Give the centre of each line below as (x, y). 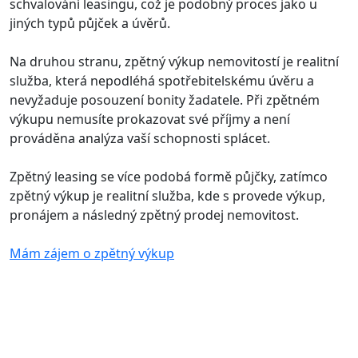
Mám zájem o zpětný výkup (92, 253)
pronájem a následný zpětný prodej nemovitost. (154, 215)
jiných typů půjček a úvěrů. (90, 23)
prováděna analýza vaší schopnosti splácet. (140, 138)
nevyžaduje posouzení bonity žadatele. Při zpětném (165, 99)
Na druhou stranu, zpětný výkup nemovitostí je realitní (174, 61)
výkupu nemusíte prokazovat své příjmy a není (150, 119)
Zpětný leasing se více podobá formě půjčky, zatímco (169, 176)
